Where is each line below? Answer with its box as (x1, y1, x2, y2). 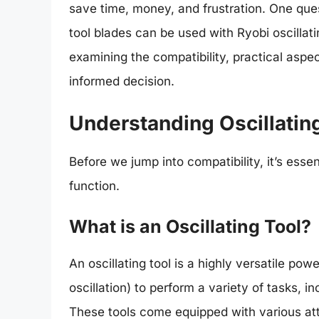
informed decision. (69, 74, 174, 89)
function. (69, 178, 120, 193)
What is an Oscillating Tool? (69, 216, 311, 238)
